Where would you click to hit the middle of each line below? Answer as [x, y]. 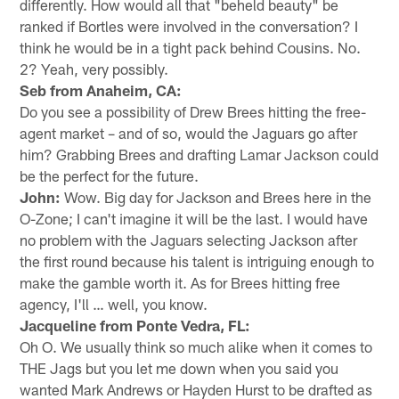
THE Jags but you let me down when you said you [179, 367]
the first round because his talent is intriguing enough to [197, 261]
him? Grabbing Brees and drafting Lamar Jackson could [199, 154]
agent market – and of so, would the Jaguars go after [189, 132]
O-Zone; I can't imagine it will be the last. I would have [194, 218]
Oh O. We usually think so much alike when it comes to [196, 346]
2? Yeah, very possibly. [94, 68]
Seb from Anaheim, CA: [101, 90]
